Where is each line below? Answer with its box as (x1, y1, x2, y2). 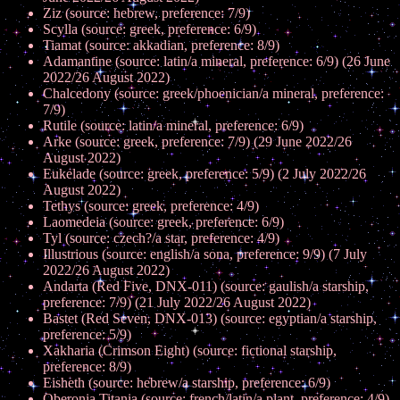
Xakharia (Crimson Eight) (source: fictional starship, (43, 343, 337, 358)
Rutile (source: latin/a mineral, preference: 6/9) (43, 118, 304, 133)
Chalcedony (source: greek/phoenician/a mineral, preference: (43, 86, 384, 101)
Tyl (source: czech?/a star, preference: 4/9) (43, 230, 279, 246)
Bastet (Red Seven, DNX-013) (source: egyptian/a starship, (43, 311, 377, 326)
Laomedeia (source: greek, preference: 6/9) (43, 214, 284, 229)
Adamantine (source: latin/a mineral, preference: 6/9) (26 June (43, 54, 390, 69)
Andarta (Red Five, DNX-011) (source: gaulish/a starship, (43, 279, 369, 294)
